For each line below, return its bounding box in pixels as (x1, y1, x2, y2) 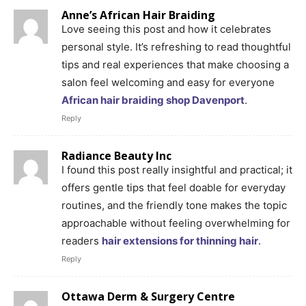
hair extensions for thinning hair (102, 234, 258, 247)
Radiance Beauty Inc (61, 148, 171, 163)
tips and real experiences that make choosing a (61, 57, 289, 71)
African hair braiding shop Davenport (61, 93, 245, 107)
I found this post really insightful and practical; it (61, 163, 292, 176)
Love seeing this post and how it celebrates (61, 22, 271, 36)
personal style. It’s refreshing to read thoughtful (61, 40, 291, 53)
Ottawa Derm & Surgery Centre (61, 288, 235, 304)
